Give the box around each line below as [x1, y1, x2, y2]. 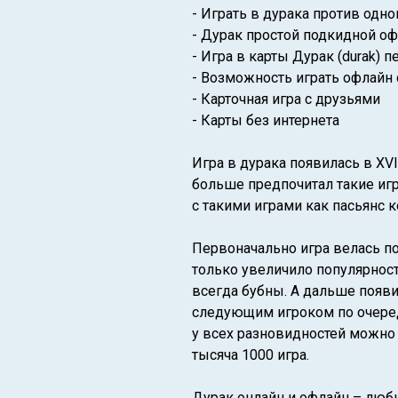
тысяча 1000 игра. [192, 346, 309, 363]
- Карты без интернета [192, 112, 339, 129]
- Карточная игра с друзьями [192, 91, 380, 107]
